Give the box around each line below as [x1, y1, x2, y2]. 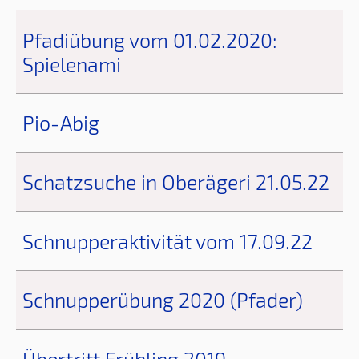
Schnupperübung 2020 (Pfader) [22, 288, 303, 313]
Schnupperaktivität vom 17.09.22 [22, 228, 313, 253]
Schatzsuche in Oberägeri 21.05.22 [22, 169, 329, 194]
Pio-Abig [22, 111, 99, 135]
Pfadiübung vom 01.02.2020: [22, 27, 277, 52]
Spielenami [22, 51, 121, 76]
